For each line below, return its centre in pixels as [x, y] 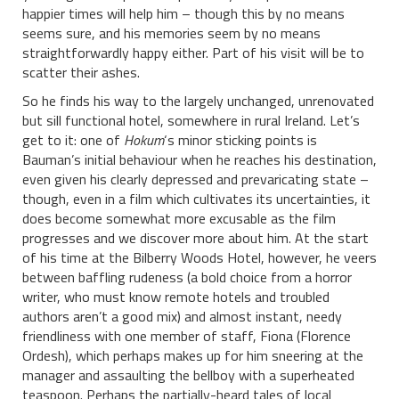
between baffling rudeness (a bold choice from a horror [187, 277]
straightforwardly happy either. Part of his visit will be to [193, 52]
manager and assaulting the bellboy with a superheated [188, 375]
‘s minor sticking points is [240, 139]
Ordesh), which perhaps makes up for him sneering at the [193, 355]
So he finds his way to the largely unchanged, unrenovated [198, 100]
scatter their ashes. [81, 72]
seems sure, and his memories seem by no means [171, 33]
